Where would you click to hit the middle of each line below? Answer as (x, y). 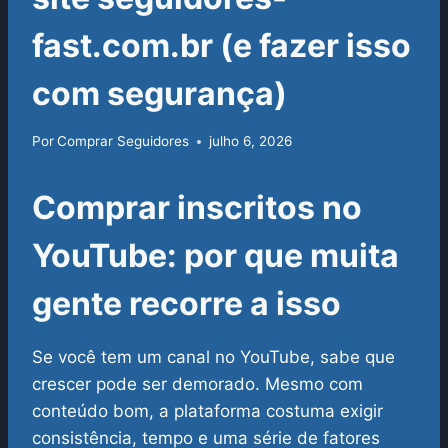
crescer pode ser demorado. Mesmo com (197, 384)
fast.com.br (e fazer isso (221, 45)
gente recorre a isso (186, 304)
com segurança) (159, 93)
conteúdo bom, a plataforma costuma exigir (207, 411)
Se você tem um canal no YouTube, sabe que (213, 357)
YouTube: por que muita (215, 256)
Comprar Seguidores (123, 141)
